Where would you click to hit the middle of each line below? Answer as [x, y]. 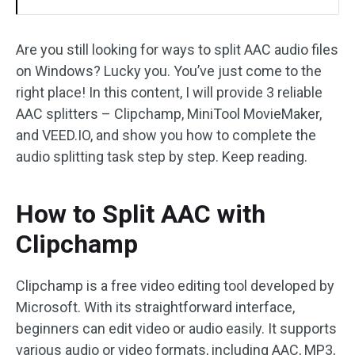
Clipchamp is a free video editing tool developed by [175, 286]
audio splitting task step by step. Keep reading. [162, 157]
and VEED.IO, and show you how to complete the [166, 135]
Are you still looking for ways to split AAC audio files [177, 50]
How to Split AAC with [141, 214]
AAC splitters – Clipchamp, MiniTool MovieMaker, [169, 114]
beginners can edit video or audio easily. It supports [176, 328]
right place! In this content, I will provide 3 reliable [169, 92]
